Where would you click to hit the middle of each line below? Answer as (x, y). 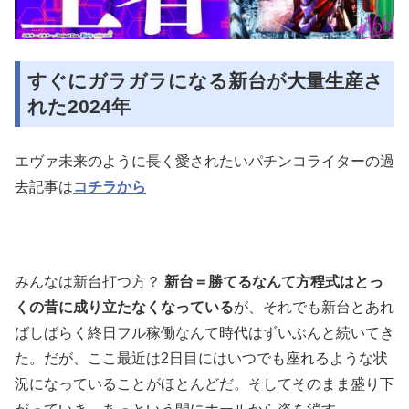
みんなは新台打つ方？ (89, 282)
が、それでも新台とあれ (314, 308)
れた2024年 (79, 107)
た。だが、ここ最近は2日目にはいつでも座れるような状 (201, 359)
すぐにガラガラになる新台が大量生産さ (205, 81)
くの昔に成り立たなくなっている (124, 308)
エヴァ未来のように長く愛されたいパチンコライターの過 (204, 162)
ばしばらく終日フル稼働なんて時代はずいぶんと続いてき (204, 333)
